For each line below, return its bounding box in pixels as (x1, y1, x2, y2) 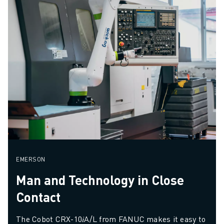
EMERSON (16, 155, 45, 163)
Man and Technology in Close (16, 171, 184, 188)
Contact (16, 188, 60, 205)
